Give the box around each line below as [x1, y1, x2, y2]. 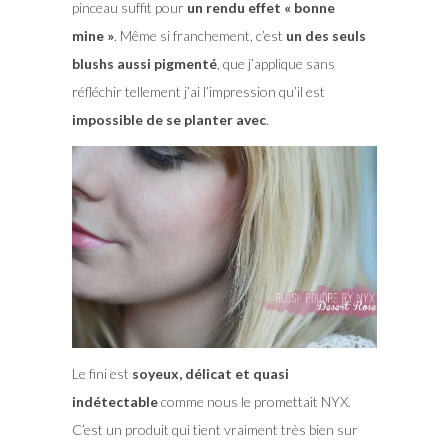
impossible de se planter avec [71, 110, 266, 128]
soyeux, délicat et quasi [131, 365, 289, 383]
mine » [71, 26, 114, 44]
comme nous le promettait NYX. [157, 393, 351, 411]
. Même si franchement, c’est [113, 26, 286, 44]
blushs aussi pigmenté [71, 54, 217, 72]
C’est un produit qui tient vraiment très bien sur [71, 421, 358, 439]
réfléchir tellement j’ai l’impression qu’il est [71, 82, 325, 100]
